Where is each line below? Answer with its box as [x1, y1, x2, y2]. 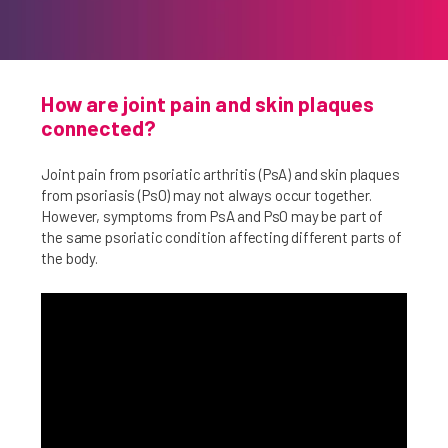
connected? [41, 115, 157, 140]
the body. [41, 249, 98, 267]
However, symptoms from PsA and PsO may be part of [41, 207, 383, 225]
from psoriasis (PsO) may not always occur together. [41, 186, 372, 204]
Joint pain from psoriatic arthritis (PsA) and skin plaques [41, 165, 400, 183]
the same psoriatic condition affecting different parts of [41, 228, 402, 246]
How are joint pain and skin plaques [41, 91, 375, 116]
